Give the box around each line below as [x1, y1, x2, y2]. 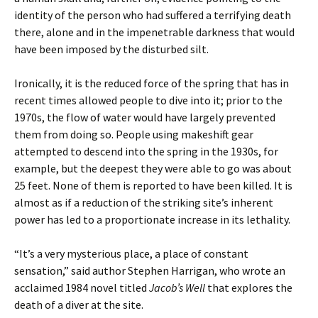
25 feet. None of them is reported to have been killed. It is [14, 178, 292, 192]
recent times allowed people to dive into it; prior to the [14, 93, 283, 107]
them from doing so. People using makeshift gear [14, 127, 253, 141]
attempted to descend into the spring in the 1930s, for [14, 144, 278, 158]
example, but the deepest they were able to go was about [14, 161, 292, 175]
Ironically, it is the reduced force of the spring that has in [14, 76, 289, 90]
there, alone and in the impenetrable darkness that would [14, 25, 295, 39]
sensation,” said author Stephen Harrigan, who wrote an [14, 263, 285, 278]
